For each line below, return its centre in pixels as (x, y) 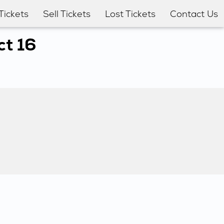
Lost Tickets (130, 14)
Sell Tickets (67, 14)
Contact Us (194, 14)
